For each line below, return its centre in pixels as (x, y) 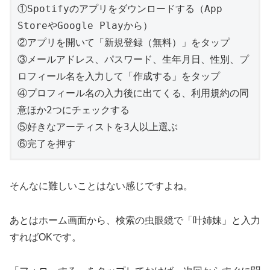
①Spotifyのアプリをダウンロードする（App (120, 9)
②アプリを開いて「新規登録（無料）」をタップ (124, 43)
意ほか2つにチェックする (74, 110)
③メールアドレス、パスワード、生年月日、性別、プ (133, 60)
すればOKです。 (46, 237)
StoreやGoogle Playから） (85, 26)
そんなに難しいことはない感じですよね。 (101, 186)
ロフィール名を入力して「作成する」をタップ (119, 77)
